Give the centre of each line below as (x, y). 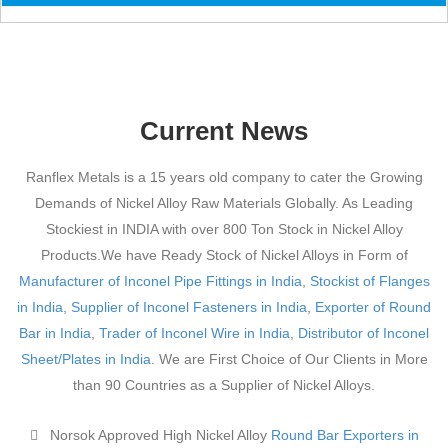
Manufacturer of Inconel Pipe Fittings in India (160, 280)
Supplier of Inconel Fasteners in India (189, 306)
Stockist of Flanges (369, 280)
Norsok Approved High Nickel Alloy (158, 434)
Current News (224, 130)
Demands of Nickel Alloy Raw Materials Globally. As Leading (224, 202)
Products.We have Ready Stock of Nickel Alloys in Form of (224, 254)
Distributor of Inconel (363, 332)
